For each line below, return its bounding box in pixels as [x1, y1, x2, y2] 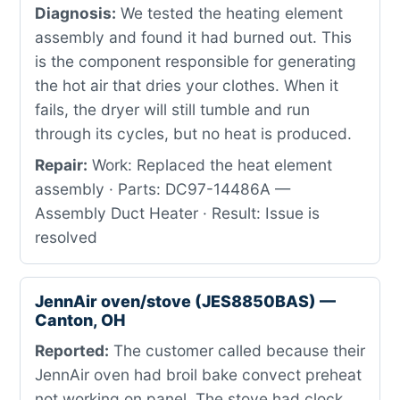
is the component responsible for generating [35, 52, 356, 71]
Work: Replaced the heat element [87, 155, 332, 174]
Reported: [35, 341, 109, 360]
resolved [35, 228, 97, 246]
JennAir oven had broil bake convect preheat [35, 365, 362, 384]
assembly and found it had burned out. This [35, 28, 352, 46]
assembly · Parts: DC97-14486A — [35, 179, 290, 198]
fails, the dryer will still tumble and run [35, 100, 310, 119]
